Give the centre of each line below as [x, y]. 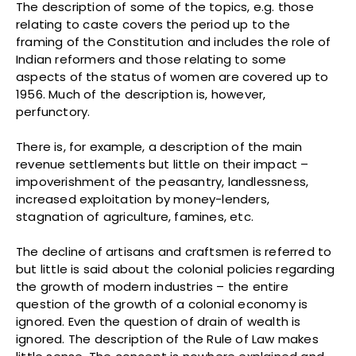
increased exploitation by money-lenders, [143, 199]
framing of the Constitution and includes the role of [174, 42]
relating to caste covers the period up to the [153, 25]
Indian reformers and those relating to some [151, 60]
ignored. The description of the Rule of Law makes [167, 339]
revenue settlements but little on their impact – [163, 164]
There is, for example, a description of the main [159, 147]
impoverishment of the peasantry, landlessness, [163, 182]
